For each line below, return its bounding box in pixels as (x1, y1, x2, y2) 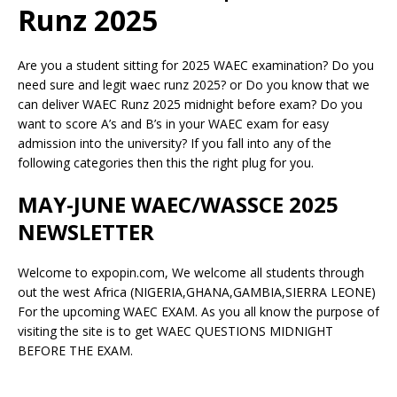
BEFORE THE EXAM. (18, 341, 133, 359)
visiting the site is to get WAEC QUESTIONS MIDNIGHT (18, 322, 333, 339)
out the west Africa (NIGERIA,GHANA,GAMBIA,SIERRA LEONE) (18, 283, 376, 300)
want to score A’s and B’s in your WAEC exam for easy (18, 114, 329, 132)
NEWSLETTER (18, 216, 154, 246)
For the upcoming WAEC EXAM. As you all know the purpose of (18, 302, 379, 320)
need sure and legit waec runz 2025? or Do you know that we (18, 75, 370, 93)
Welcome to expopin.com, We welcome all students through (18, 263, 364, 281)
